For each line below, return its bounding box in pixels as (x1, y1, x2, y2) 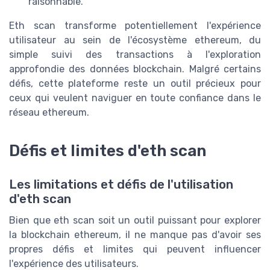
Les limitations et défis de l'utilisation (9, 177, 233, 192)
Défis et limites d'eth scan (9, 141, 206, 160)
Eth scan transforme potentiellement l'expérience (9, 20, 261, 32)
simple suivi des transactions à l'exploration (9, 49, 261, 61)
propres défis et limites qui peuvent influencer (9, 243, 261, 256)
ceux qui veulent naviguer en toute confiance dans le (9, 92, 261, 104)
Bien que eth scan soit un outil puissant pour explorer (9, 215, 261, 227)
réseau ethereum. (9, 107, 89, 119)
